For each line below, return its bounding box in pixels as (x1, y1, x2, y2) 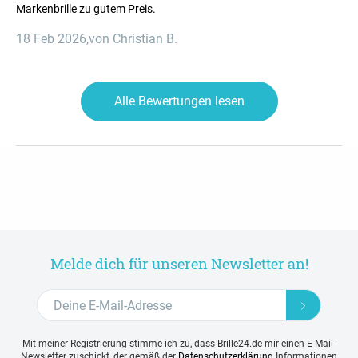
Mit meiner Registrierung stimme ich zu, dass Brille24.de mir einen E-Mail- (22, 338, 336, 350)
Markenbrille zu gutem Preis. (16, 2, 156, 16)
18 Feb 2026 (16, 31, 86, 47)
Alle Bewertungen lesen (113, 93, 245, 109)
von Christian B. (89, 31, 177, 47)
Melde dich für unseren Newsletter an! (50, 254, 308, 274)
